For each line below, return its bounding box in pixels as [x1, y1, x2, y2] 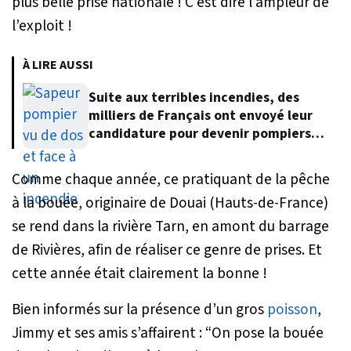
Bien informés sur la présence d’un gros [12, 298, 267, 320]
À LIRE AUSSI [23, 56, 93, 74]
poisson [267, 298, 317, 320]
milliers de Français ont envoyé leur [89, 106, 313, 126]
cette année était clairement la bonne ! [12, 262, 267, 284]
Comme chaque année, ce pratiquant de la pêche [12, 168, 330, 190]
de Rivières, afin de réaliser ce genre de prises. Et [12, 238, 322, 261]
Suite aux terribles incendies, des [89, 88, 299, 108]
